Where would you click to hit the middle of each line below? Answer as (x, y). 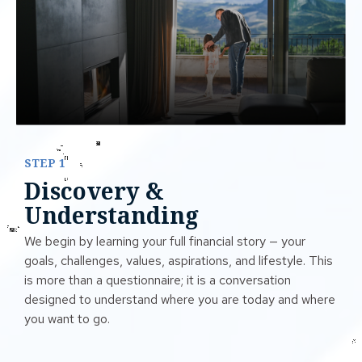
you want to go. (67, 319)
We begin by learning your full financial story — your (165, 242)
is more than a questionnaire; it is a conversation (158, 280)
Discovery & (94, 190)
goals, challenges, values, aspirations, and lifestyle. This (179, 261)
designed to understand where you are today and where (180, 300)
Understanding (112, 215)
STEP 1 (45, 162)
